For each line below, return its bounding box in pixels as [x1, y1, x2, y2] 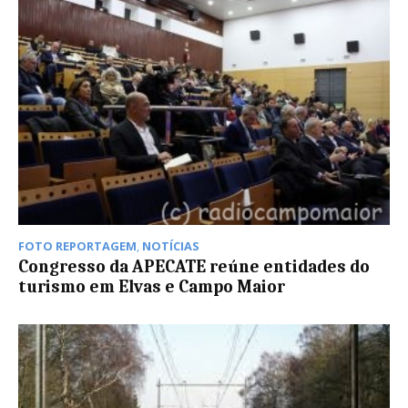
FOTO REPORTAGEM [18, 237, 137, 254]
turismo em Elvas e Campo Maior [18, 276, 285, 297]
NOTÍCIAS [142, 237, 199, 254]
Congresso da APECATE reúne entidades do [18, 256, 370, 277]
